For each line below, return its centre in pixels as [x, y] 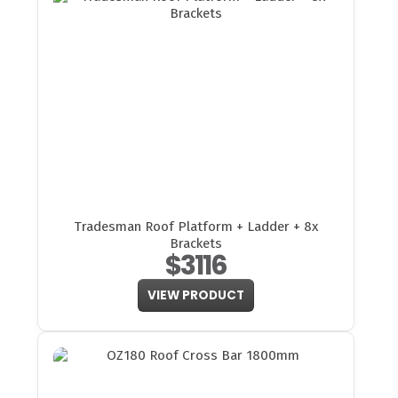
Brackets [196, 243]
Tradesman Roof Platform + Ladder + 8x [196, 226]
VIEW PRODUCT [196, 296]
